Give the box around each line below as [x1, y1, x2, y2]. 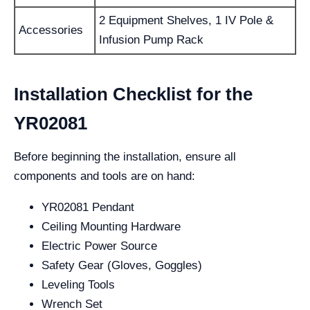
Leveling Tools [42, 278, 115, 291]
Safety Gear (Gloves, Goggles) [42, 259, 202, 272]
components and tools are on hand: [14, 170, 195, 183]
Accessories [19, 24, 83, 37]
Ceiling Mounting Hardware [42, 220, 181, 233]
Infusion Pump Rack [99, 33, 203, 46]
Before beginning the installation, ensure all [14, 150, 236, 163]
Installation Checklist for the [14, 84, 253, 104]
